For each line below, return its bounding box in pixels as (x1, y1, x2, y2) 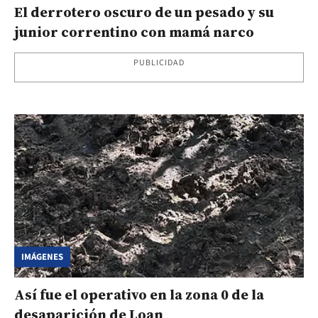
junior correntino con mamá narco (14, 22, 254, 43)
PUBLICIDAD (133, 57, 185, 70)
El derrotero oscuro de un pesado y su (14, 2, 274, 23)
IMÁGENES (21, 250, 63, 263)
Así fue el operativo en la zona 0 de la (14, 284, 264, 305)
